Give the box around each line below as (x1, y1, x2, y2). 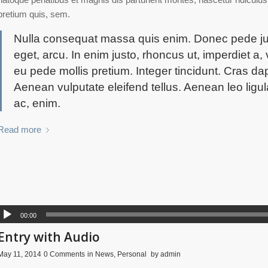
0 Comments (43, 249, 85, 258)
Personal (117, 249, 147, 258)
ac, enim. (13, 97, 60, 110)
